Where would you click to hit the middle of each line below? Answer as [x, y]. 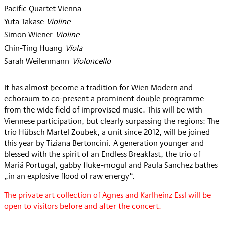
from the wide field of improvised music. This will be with [103, 110]
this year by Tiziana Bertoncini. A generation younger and [104, 143]
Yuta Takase [24, 22]
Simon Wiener [28, 35]
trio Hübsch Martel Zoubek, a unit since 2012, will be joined [107, 132]
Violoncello [91, 61]
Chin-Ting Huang [33, 48]
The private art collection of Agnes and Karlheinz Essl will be [107, 195]
